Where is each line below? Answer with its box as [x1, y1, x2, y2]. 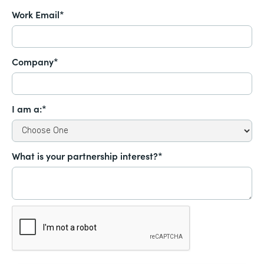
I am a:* [12, 101, 47, 115]
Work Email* [12, 7, 64, 21]
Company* [12, 54, 58, 68]
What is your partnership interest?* [12, 148, 163, 162]
